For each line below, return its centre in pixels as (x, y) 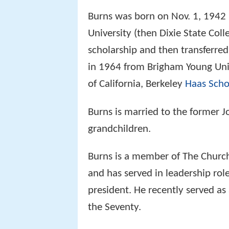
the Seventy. (114, 208)
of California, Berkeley (136, 84)
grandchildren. (119, 129)
